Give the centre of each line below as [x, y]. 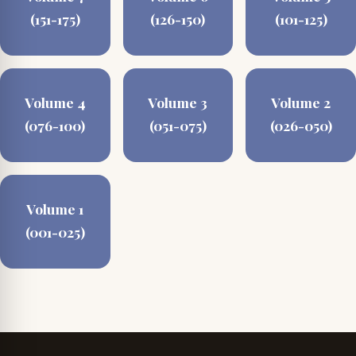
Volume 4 [55, 103]
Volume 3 [178, 103]
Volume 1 [55, 209]
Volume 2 [301, 103]
